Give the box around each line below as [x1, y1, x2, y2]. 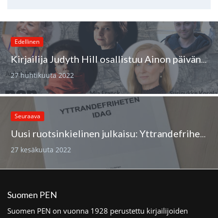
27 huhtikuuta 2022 [11, 70, 74, 80]
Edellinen [15, 37, 40, 46]
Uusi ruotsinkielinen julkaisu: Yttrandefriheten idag [200, 129, 206, 140]
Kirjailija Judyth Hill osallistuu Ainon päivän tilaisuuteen [201, 54, 207, 65]
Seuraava [15, 112, 41, 121]
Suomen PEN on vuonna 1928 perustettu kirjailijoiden [7, 205, 188, 216]
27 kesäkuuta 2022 [11, 145, 72, 155]
